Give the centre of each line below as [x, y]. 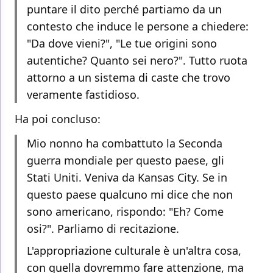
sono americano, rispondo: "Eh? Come [125, 212]
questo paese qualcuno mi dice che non [130, 195]
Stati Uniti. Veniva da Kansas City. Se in [127, 178]
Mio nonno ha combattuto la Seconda [125, 144]
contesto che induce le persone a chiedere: [138, 27]
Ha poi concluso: [58, 119]
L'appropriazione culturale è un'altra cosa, [134, 251]
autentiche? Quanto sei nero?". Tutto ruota [137, 61]
